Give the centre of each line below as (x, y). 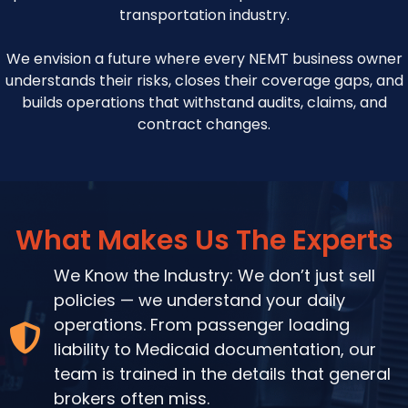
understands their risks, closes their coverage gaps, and (204, 81)
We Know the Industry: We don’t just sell (214, 275)
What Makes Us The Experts (204, 240)
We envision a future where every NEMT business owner (204, 59)
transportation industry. (204, 15)
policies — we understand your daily (199, 300)
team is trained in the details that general (222, 374)
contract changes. (204, 124)
